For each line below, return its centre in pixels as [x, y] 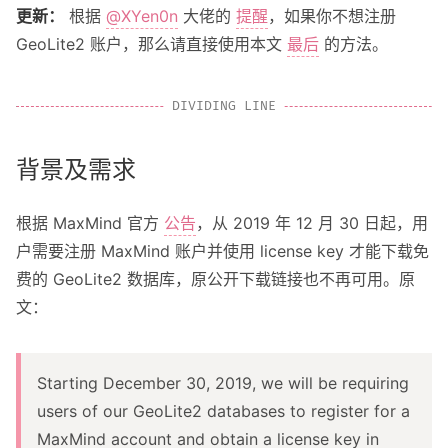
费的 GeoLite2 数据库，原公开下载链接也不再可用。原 [215, 279]
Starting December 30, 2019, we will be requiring [223, 383]
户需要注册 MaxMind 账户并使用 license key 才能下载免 [222, 251]
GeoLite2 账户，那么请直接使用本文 [151, 44]
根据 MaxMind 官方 [90, 223]
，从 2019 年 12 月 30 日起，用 [312, 223]
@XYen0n [142, 16]
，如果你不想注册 [332, 16]
